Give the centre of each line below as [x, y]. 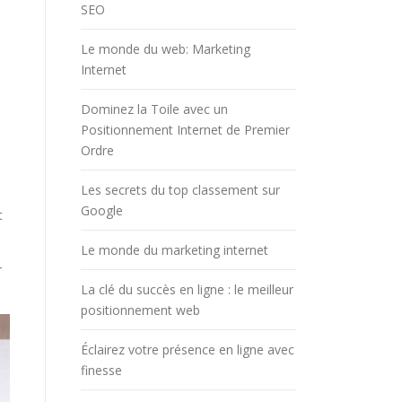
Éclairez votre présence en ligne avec [188, 349]
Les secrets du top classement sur [180, 189]
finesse [101, 370]
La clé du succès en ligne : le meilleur [187, 289]
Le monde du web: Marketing [166, 48]
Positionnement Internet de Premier [185, 129]
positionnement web [140, 310]
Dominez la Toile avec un [154, 109]
